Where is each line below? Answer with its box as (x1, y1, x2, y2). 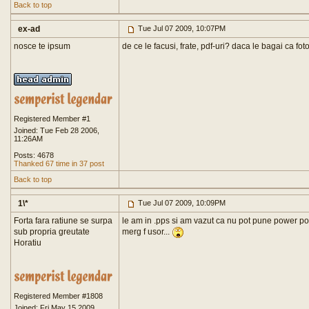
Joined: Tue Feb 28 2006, (14, 126, 99, 134)
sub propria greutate (14, 227, 90, 237)
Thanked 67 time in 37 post (14, 159, 104, 168)
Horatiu (14, 238, 41, 248)
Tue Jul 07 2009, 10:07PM (136, 24, 226, 32)
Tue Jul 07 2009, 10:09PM (136, 199, 226, 207)
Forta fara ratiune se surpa (14, 216, 112, 226)
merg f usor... (122, 227, 172, 237)
